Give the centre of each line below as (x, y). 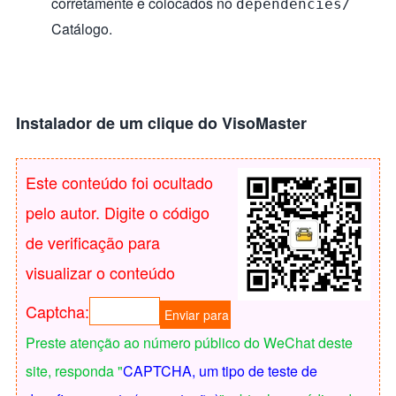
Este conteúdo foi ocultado (119, 182)
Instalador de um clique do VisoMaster (161, 122)
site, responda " (74, 370)
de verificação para (93, 242)
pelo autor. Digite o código (118, 212)
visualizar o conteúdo (100, 272)
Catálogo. (82, 28)
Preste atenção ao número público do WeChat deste (189, 342)
